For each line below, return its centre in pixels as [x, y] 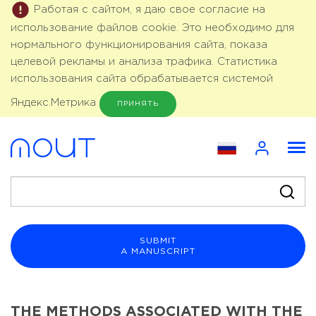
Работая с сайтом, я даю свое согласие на [150, 9]
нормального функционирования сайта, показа [139, 45]
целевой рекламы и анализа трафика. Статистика [144, 62]
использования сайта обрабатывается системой [142, 79]
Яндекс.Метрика [53, 103]
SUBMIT [158, 241]
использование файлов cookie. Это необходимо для [152, 28]
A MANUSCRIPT [158, 251]
